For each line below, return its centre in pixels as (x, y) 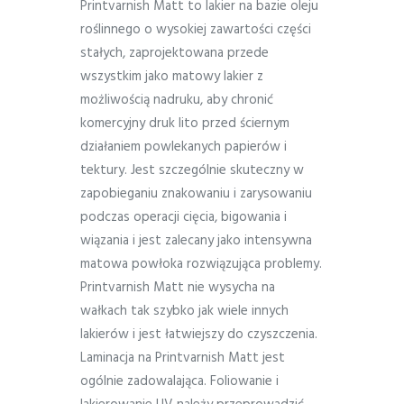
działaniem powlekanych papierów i (184, 147)
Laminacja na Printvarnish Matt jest (183, 358)
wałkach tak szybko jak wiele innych (184, 312)
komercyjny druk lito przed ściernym (185, 124)
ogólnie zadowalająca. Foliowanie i (179, 382)
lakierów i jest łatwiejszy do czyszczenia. (199, 335)
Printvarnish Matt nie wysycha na (178, 288)
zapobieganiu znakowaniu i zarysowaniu (196, 194)
